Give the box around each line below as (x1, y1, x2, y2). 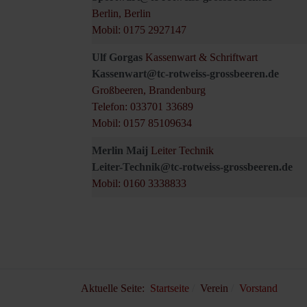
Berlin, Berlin (92, 8, 151, 20)
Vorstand (239, 282, 278, 295)
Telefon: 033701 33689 (92, 101, 193, 113)
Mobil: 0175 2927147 (92, 24, 186, 36)
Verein (200, 282, 228, 295)
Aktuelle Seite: (81, 282, 150, 295)
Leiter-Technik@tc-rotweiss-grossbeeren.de (92, 161, 293, 173)
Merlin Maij (92, 145, 151, 157)
